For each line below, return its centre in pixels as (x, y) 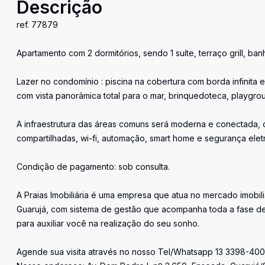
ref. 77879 (37, 25)
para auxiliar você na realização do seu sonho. (108, 223)
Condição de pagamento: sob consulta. (93, 167)
